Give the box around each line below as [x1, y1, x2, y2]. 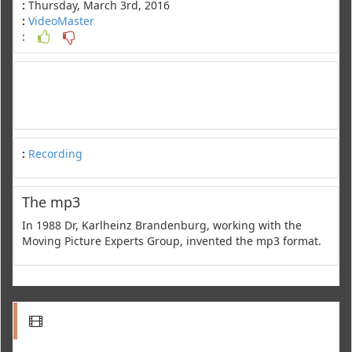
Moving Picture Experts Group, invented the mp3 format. [22, 233, 321, 248]
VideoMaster [28, 13, 94, 28]
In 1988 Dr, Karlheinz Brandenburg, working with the [22, 217, 302, 233]
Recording [28, 145, 82, 161]
